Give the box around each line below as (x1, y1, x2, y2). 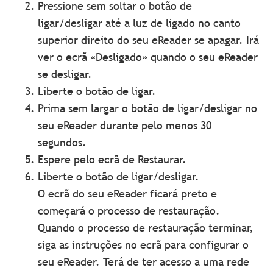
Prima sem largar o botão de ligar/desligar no (38, 101, 258, 116)
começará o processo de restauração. (38, 204, 221, 218)
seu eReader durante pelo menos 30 (38, 118, 212, 133)
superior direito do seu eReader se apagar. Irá (38, 33, 260, 48)
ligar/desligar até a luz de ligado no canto (38, 16, 241, 30)
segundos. (38, 135, 87, 150)
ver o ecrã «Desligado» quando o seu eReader (38, 50, 258, 65)
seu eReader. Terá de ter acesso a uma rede (38, 255, 250, 269)
